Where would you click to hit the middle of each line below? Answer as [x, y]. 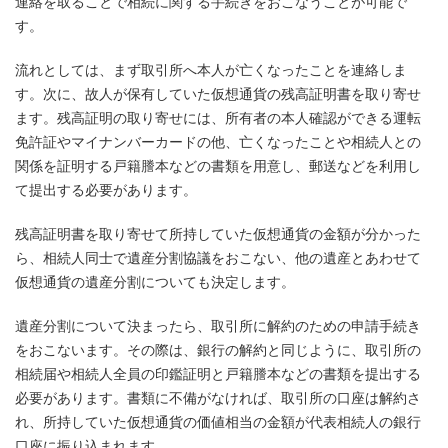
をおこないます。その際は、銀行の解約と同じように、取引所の [218, 349]
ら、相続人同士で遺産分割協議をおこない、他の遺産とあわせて [218, 257]
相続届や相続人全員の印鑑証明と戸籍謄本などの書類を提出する [218, 373]
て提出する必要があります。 [106, 189]
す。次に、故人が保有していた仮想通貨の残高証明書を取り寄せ [218, 93]
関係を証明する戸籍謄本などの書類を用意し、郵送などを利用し [218, 165]
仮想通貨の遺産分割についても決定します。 [155, 281]
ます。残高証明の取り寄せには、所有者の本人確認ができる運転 [218, 117]
